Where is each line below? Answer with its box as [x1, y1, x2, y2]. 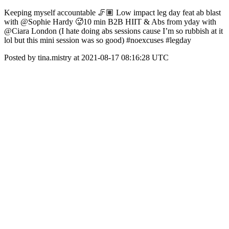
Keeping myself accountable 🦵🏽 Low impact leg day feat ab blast [4, 8, 221, 17]
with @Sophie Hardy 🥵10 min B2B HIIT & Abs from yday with [4, 17, 216, 26]
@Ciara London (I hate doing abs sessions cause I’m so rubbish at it [4, 27, 223, 35]
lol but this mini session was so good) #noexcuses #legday [4, 36, 191, 44]
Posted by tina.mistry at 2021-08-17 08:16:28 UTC [4, 53, 169, 62]
